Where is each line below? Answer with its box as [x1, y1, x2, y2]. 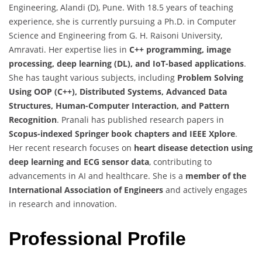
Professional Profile [9, 227, 186, 249]
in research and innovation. [9, 198, 117, 210]
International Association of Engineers [9, 184, 163, 196]
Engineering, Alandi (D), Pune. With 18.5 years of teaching [9, 2, 233, 13]
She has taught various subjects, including [9, 72, 177, 84]
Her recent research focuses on [9, 142, 134, 154]
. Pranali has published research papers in [57, 114, 224, 126]
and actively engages [163, 184, 247, 196]
